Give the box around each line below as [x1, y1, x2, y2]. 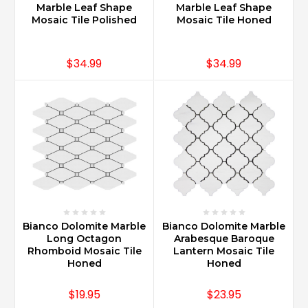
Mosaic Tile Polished [32, 13, 137, 26]
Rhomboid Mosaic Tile [27, 245, 142, 258]
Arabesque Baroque [173, 232, 274, 245]
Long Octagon [47, 232, 122, 245]
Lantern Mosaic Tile [173, 245, 274, 258]
